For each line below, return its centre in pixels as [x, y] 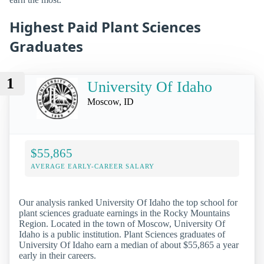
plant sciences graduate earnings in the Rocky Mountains [124, 213]
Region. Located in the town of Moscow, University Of [122, 223]
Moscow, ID [110, 101]
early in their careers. [57, 255]
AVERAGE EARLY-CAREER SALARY [93, 166]
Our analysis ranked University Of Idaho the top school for [128, 202]
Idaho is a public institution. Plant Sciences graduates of [122, 234]
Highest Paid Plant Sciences [105, 27]
